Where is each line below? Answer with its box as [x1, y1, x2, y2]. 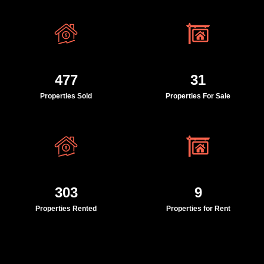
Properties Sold [40, 92, 92, 101]
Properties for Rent [166, 204, 230, 213]
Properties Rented [35, 204, 97, 213]
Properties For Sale [166, 92, 230, 101]
